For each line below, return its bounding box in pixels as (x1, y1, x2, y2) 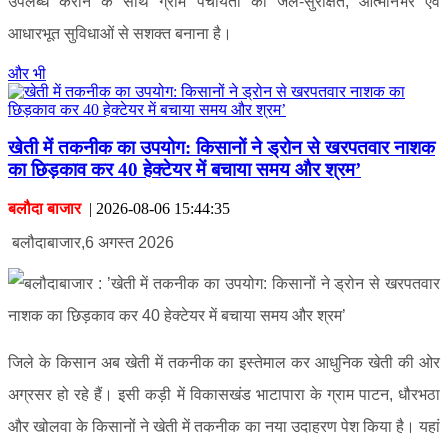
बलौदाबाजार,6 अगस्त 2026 (12, 234, 174, 251)
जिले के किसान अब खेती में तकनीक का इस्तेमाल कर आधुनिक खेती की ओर (8, 354, 440, 371)
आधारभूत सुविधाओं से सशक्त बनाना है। (8, 24, 232, 42)
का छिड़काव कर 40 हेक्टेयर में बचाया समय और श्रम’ (8, 159, 361, 181)
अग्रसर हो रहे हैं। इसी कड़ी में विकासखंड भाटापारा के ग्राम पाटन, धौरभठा (8, 386, 440, 403)
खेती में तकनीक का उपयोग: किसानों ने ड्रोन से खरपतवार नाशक (8, 137, 435, 159)
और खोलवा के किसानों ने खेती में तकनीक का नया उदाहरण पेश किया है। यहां (8, 418, 440, 435)
